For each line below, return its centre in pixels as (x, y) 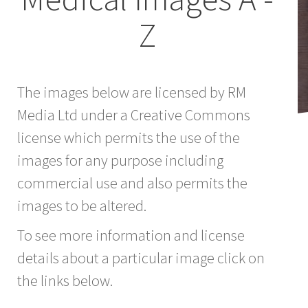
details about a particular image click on (141, 257)
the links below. (65, 280)
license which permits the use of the (129, 137)
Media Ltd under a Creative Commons (134, 114)
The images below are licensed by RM (132, 92)
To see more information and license (131, 235)
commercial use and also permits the (132, 183)
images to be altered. (82, 205)
